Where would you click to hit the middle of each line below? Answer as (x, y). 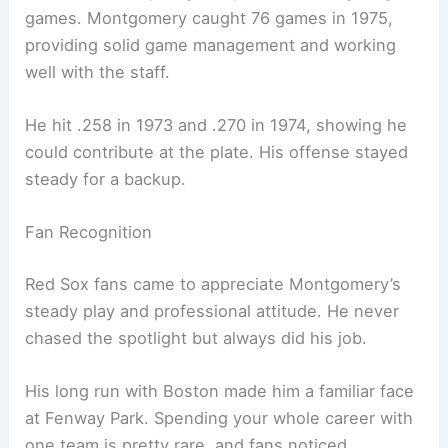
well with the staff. (98, 71)
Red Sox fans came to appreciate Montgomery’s (213, 284)
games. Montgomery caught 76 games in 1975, (209, 17)
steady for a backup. (106, 179)
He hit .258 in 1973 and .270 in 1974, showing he (216, 125)
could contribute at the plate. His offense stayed (217, 152)
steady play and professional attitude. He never (212, 311)
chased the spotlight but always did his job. (196, 338)
